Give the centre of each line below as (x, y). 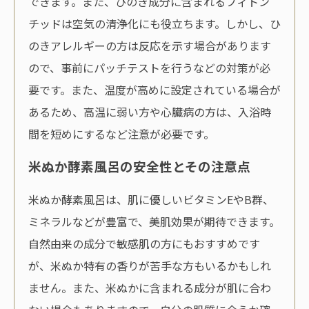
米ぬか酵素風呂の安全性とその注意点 (139, 166)
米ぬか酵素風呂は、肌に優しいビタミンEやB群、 (151, 200)
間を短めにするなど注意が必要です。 (121, 133)
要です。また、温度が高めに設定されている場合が (154, 89)
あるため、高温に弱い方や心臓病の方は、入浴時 (150, 111)
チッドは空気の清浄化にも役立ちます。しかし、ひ (154, 23)
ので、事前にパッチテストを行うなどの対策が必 (149, 67)
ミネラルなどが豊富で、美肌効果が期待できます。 (154, 222)
